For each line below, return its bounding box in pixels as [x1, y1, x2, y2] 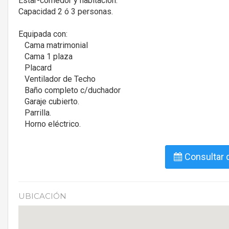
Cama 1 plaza [18, 51, 73, 61]
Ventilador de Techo [18, 74, 96, 84]
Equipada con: [18, 29, 67, 39]
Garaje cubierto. [18, 96, 79, 106]
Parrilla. [18, 107, 51, 118]
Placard [18, 62, 52, 73]
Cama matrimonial [18, 40, 88, 50]
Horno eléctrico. [18, 119, 81, 129]
